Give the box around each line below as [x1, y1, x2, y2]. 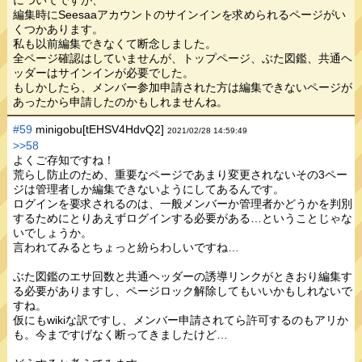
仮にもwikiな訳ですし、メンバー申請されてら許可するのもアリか [13, 314, 349, 327]
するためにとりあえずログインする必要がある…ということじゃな [13, 212, 353, 225]
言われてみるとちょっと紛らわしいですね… [13, 241, 240, 255]
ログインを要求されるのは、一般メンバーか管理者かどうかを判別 [13, 197, 353, 211]
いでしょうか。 [13, 226, 93, 240]
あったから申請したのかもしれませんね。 [13, 95, 229, 108]
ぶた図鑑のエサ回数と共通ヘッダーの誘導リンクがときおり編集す [13, 270, 353, 284]
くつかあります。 [13, 22, 104, 36]
